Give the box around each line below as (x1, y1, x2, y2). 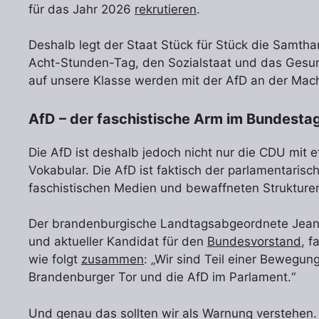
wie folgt (28, 252, 81, 267)
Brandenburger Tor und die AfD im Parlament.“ (28, 270, 296, 285)
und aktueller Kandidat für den (28, 234, 207, 249)
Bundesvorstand (207, 234, 301, 249)
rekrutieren (135, 1, 197, 16)
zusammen (81, 252, 144, 267)
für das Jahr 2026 (28, 1, 135, 16)
